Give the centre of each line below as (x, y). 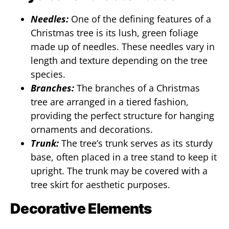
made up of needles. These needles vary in (123, 47)
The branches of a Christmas (138, 88)
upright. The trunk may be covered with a (119, 171)
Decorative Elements (81, 209)
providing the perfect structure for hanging (122, 116)
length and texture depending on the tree (119, 60)
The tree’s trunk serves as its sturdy (137, 143)
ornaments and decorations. (92, 129)
